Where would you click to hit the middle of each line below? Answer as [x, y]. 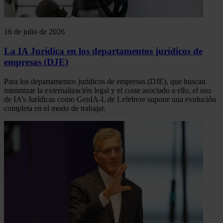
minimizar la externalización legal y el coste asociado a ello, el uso [108, 90]
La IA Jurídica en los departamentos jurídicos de [103, 51]
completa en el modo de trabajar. [55, 108]
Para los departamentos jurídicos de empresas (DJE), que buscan [105, 81]
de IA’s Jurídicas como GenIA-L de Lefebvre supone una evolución [110, 99]
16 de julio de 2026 [34, 32]
